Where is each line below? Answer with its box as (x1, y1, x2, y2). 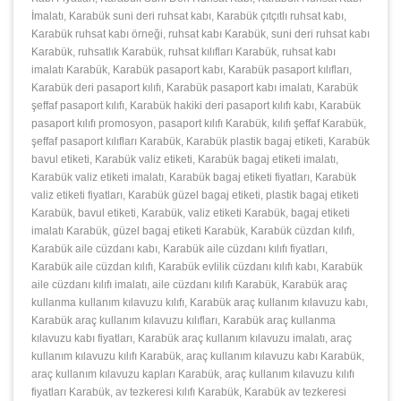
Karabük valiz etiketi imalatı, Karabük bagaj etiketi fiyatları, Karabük (31, 170, 356, 183)
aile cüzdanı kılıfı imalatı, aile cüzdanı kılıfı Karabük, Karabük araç (31, 277, 347, 291)
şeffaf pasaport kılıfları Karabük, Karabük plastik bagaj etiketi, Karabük (31, 134, 370, 148)
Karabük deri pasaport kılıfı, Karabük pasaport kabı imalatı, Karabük (31, 81, 358, 94)
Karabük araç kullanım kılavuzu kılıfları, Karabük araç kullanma (31, 313, 336, 327)
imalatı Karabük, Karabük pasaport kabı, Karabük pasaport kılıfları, (31, 63, 352, 76)
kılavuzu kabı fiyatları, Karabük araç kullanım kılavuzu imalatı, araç (31, 331, 352, 345)
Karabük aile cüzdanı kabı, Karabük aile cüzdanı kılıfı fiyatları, (31, 242, 328, 255)
